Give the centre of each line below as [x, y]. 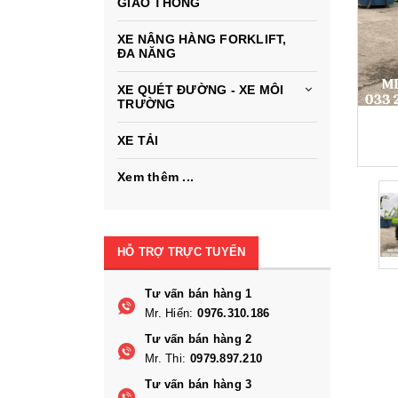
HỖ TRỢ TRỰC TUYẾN [182, 252]
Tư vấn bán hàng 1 [199, 294]
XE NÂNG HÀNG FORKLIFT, [202, 39]
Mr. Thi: [165, 358]
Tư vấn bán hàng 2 [199, 339]
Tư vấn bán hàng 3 [199, 384]
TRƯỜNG [147, 104]
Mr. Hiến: [169, 313]
